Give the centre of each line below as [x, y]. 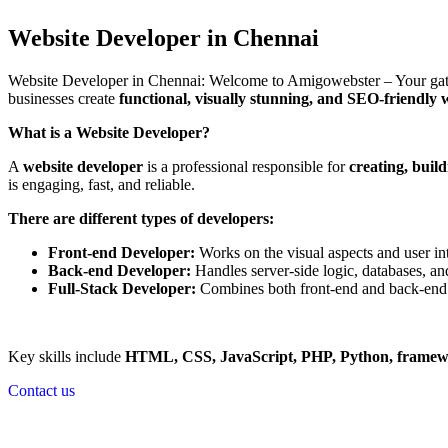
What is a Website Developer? [109, 133]
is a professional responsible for [246, 167]
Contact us [41, 391]
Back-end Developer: [119, 271]
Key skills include [66, 357]
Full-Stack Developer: [122, 289]
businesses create [63, 99]
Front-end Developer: [121, 253]
